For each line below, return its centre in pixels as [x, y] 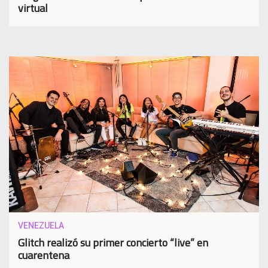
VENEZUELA [41, 225]
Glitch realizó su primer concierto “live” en [113, 242]
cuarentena [44, 255]
